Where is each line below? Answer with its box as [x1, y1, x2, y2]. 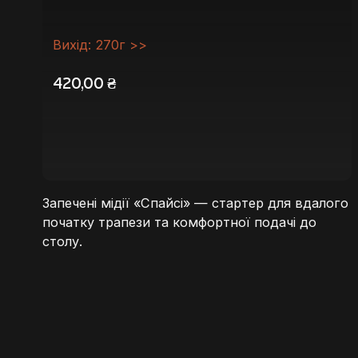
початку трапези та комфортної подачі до [42, 214, 316, 230]
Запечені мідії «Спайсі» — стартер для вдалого [42, 195, 348, 211]
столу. [42, 233, 82, 249]
